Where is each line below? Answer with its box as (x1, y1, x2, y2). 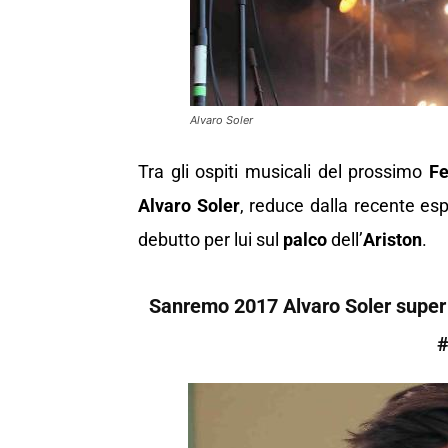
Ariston (363, 229, 422, 251)
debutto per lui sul (138, 229, 283, 251)
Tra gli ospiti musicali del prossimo (138, 161, 430, 183)
